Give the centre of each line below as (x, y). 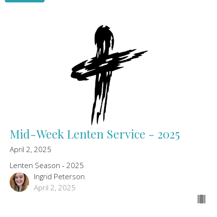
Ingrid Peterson (59, 176)
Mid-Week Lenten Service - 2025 (95, 133)
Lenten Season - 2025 (47, 165)
